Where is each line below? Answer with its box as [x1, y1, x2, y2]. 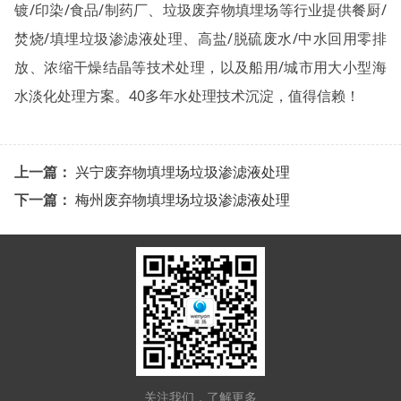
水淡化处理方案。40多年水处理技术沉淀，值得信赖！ [14, 85, 361, 106]
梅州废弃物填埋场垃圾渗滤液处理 [74, 190, 290, 210]
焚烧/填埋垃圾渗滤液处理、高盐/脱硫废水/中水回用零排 [14, 28, 387, 48]
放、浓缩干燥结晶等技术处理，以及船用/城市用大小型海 [14, 56, 387, 77]
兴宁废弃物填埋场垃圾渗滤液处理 [74, 162, 290, 183]
